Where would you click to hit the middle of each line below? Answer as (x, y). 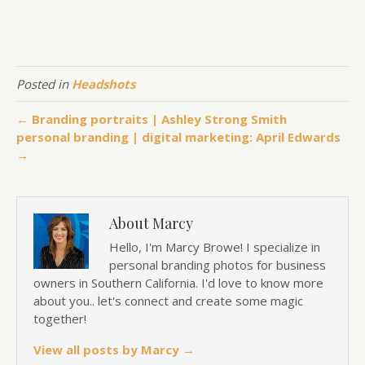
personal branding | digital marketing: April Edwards (178, 136)
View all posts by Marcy (108, 349)
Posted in (44, 84)
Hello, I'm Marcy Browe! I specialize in (215, 246)
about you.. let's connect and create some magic (168, 300)
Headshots (103, 84)
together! (60, 318)
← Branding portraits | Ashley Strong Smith (152, 119)
